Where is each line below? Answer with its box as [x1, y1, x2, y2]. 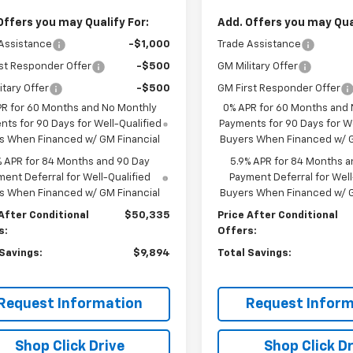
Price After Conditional [217, 210, 339, 221]
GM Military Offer [217, 61, 299, 72]
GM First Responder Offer [217, 83, 341, 94]
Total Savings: [217, 247, 292, 258]
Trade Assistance [217, 39, 302, 50]
